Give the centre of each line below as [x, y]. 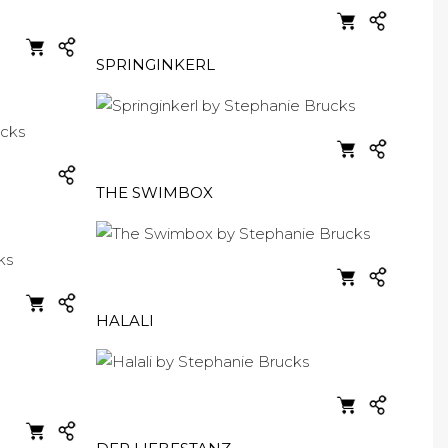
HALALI [125, 320]
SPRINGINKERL [155, 64]
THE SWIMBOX [154, 192]
